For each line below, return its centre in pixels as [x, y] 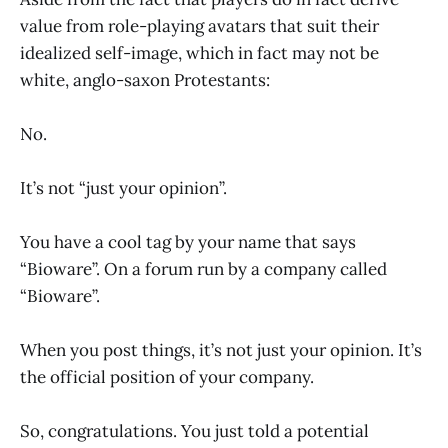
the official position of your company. [167, 377]
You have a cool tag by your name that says [188, 242]
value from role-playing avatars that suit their [199, 25]
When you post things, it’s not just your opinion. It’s [221, 350]
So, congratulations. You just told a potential [194, 431]
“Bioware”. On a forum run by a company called [203, 269]
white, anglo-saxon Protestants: [145, 79]
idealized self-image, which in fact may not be [199, 52]
